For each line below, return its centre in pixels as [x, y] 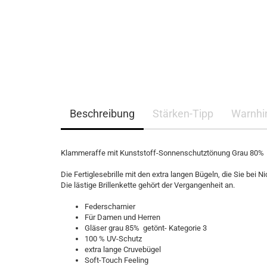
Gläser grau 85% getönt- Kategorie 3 [146, 228]
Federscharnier [110, 207]
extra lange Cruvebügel [123, 249]
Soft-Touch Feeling [117, 260]
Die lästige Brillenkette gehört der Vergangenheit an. [148, 185]
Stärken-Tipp [183, 114]
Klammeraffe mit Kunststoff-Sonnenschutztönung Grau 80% [162, 153]
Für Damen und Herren [122, 217]
